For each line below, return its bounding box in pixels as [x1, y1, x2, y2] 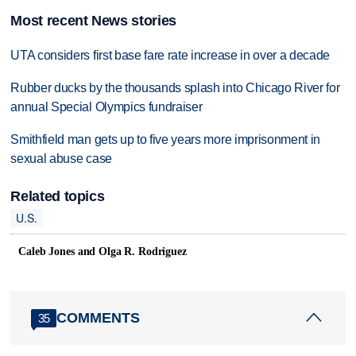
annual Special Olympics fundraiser [10, 100, 203, 114]
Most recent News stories [10, 13, 176, 29]
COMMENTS [56, 309, 141, 326]
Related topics [10, 188, 105, 205]
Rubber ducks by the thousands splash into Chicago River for [10, 81, 340, 95]
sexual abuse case [10, 152, 112, 166]
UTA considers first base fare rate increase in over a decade [10, 48, 331, 63]
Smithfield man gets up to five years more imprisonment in [10, 133, 321, 147]
